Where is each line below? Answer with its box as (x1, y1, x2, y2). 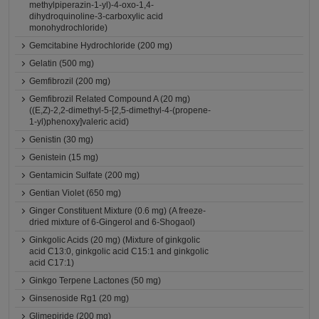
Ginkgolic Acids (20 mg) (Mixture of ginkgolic (29, 235, 201, 245)
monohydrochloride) (29, 23, 108, 33)
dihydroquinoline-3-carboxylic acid (29, 11, 164, 21)
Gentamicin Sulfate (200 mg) (29, 170, 140, 180)
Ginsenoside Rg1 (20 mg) (29, 293, 130, 303)
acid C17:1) (29, 258, 75, 268)
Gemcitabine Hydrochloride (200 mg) (29, 41, 173, 51)
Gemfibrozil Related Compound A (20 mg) (29, 94, 191, 104)
